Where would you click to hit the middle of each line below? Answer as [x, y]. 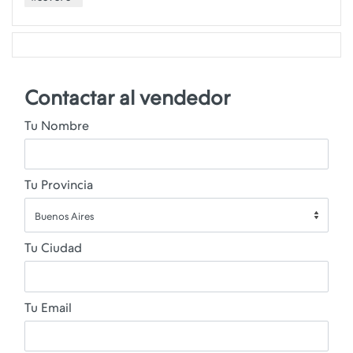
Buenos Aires [64, 216]
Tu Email [48, 307]
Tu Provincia [59, 185]
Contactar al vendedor [127, 98]
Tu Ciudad [53, 248]
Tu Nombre [57, 126]
